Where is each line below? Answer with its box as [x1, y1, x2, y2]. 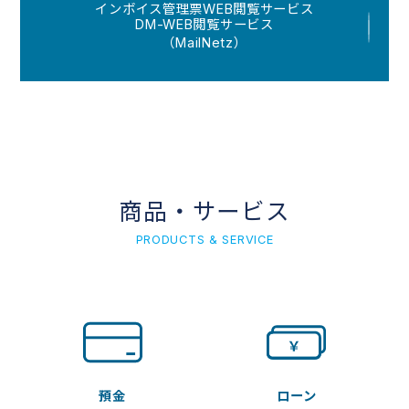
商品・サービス [119, 196, 290, 225]
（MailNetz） [162, 34, 247, 50]
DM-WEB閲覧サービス [135, 16, 274, 32]
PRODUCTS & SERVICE [135, 232, 274, 246]
